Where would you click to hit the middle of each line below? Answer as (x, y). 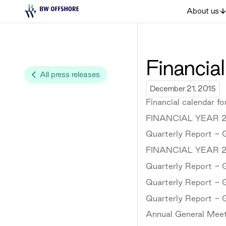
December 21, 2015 (183, 88)
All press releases (70, 74)
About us (203, 11)
